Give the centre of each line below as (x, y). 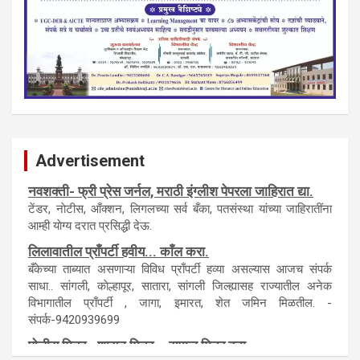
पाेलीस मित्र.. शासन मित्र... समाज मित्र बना (137, 350)
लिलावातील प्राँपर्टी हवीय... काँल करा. (119, 256)
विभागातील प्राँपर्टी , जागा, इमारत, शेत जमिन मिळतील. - (180, 307)
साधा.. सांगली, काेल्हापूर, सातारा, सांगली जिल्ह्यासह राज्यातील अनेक (180, 290)
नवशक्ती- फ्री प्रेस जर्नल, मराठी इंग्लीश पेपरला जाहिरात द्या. (171, 196)
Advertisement (90, 160)
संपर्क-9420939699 (74, 324)
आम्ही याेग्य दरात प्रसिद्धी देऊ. (90, 230)
